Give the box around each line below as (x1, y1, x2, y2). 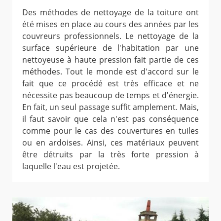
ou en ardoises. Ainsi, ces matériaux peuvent (22, 137, 199, 148)
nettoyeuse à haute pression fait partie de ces (22, 54, 199, 66)
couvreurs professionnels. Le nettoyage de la (22, 31, 199, 42)
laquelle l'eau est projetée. (22, 161, 120, 172)
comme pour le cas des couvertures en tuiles (22, 125, 199, 137)
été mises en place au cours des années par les (22, 19, 199, 30)
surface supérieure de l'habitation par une (22, 42, 199, 54)
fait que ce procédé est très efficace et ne (22, 78, 199, 89)
